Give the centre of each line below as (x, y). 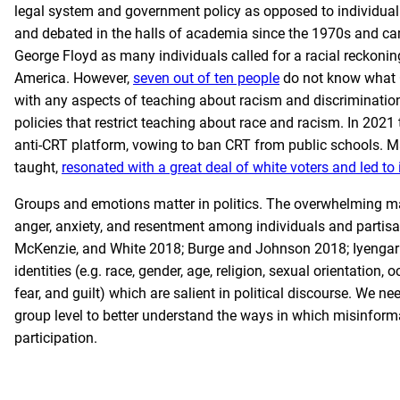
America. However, (74, 78)
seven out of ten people (206, 78)
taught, (38, 167)
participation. (56, 338)
